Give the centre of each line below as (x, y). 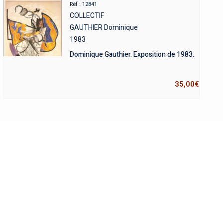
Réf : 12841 (83, 4)
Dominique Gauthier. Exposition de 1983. (132, 55)
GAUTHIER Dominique (104, 27)
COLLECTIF (87, 15)
